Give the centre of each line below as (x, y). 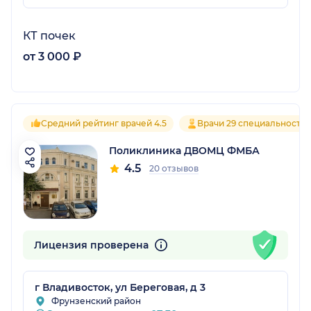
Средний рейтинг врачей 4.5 (104, 123)
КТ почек (49, 35)
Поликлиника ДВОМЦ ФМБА (184, 150)
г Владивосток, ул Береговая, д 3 (120, 287)
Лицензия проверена (93, 245)
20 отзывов (174, 168)
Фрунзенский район (96, 301)
